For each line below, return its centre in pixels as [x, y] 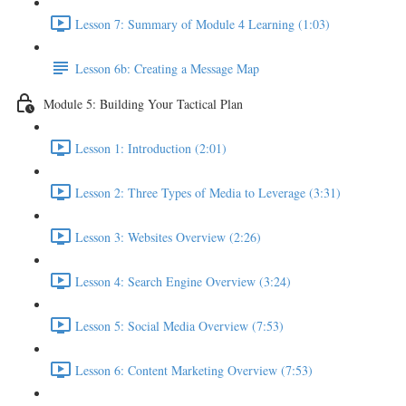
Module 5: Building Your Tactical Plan [143, 103]
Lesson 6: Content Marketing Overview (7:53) [194, 370]
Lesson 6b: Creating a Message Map [167, 68]
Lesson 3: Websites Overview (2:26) [168, 237]
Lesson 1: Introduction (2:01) [151, 148]
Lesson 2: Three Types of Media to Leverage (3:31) [208, 192]
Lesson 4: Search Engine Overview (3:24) [183, 281]
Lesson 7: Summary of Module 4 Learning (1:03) [203, 24]
